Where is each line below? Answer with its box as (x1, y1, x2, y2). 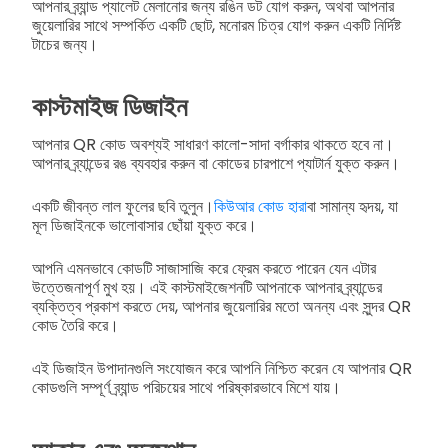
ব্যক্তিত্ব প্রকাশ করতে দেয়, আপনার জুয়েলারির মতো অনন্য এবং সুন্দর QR (32, 295, 411, 319)
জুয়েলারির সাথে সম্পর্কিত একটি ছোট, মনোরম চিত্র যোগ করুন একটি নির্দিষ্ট (32, 14, 401, 38)
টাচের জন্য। (32, 33, 98, 57)
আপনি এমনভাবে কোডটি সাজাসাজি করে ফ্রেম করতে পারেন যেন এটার (32, 257, 376, 281)
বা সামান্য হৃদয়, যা (307, 195, 398, 219)
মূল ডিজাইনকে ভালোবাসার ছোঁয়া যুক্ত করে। (32, 214, 257, 238)
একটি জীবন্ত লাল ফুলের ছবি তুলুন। (32, 195, 214, 219)
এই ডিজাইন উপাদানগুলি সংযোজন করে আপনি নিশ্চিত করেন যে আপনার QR (32, 357, 412, 381)
